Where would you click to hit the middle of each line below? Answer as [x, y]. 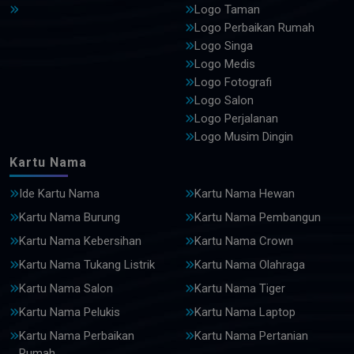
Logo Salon [224, 100]
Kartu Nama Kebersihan [80, 241]
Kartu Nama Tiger [240, 288]
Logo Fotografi [233, 82]
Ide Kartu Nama [59, 193]
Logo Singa [224, 45]
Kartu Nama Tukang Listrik [87, 264]
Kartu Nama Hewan [245, 193]
